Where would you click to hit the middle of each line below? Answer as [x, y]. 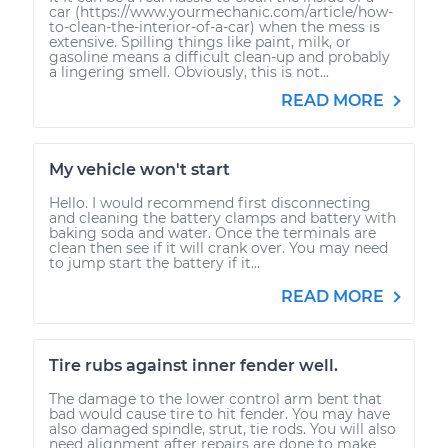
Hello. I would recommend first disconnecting [210, 202]
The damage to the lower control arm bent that [215, 398]
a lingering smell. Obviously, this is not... [189, 71]
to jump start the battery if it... [154, 262]
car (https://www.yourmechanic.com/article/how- [221, 11]
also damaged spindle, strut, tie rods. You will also [222, 428]
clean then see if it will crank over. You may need [218, 247]
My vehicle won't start [139, 169]
